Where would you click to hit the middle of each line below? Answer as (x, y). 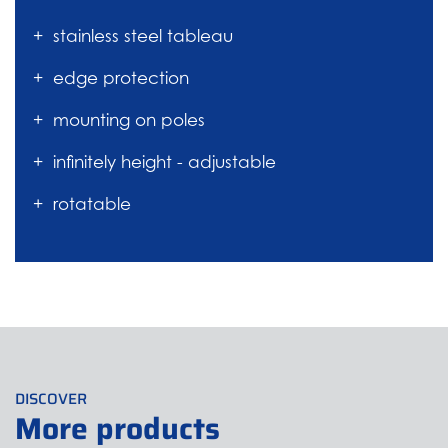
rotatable (92, 204)
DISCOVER (51, 399)
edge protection (121, 78)
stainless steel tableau (143, 36)
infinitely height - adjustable (164, 162)
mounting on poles (129, 120)
